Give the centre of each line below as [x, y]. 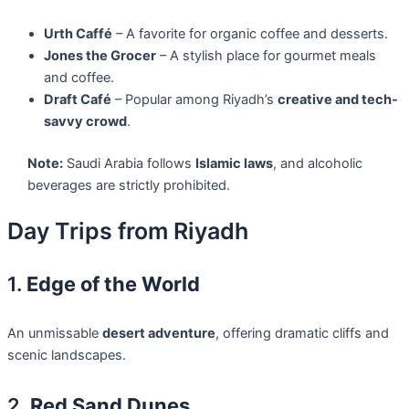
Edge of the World [113, 284]
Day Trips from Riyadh [128, 231]
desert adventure [159, 334]
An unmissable [55, 334]
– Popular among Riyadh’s [194, 100]
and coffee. [79, 78]
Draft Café [78, 100]
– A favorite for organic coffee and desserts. [250, 34]
